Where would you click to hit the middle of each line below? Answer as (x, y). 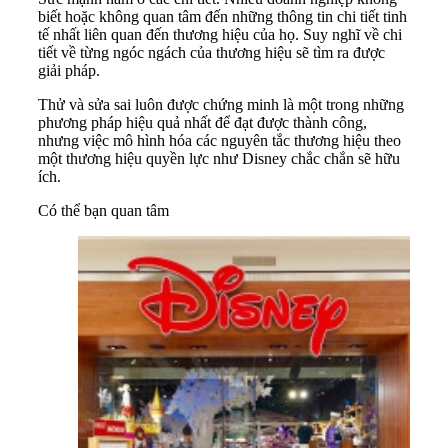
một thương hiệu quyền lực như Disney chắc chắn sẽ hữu (219, 158)
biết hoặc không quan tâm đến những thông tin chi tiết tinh (222, 16)
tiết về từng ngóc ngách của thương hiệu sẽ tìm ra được (211, 52)
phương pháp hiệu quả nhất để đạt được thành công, (202, 122)
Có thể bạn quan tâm (103, 210)
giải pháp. (71, 70)
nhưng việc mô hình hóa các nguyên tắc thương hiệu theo (219, 140)
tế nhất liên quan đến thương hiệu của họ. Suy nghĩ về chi (220, 34)
